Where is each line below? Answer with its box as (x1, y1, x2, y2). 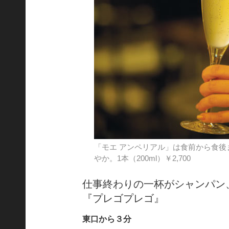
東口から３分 (82, 214, 132, 223)
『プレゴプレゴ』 (82, 192, 165, 204)
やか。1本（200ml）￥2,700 (94, 153, 191, 163)
